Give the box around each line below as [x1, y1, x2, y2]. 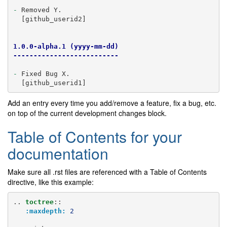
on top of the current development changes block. [8, 108, 167, 119]
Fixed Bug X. [17, 69, 70, 78]
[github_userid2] [13, 15, 86, 23]
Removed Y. [17, 6, 62, 14]
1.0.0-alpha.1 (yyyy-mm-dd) [13, 42, 119, 50]
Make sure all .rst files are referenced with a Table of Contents [8, 167, 207, 177]
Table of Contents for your [8, 126, 182, 148]
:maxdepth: [25, 207, 66, 215]
